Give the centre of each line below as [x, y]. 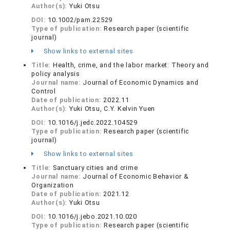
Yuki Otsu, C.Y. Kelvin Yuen [112, 109]
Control [44, 91]
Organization [53, 185]
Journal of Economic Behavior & [136, 176]
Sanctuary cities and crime [95, 168]
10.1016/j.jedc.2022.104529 [93, 122]
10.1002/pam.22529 [80, 20]
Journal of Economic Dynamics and [141, 82]
